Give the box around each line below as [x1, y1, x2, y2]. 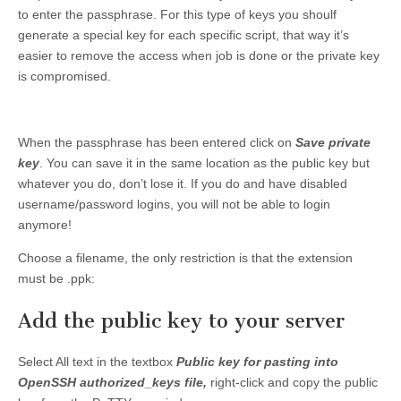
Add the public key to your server [18, 308, 345, 333]
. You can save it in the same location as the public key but [39, 156, 370, 171]
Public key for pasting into [176, 354, 338, 369]
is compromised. [18, 69, 111, 84]
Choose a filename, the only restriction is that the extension [18, 251, 353, 266]
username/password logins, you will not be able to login [18, 197, 330, 212]
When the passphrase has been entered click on [18, 135, 292, 150]
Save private [292, 135, 371, 150]
